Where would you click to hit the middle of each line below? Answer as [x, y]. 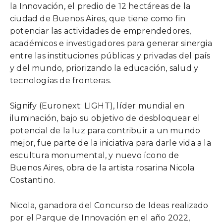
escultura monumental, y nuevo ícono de [95, 155]
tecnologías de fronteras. [60, 80]
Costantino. [33, 180]
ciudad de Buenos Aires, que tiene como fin [98, 18]
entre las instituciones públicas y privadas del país [110, 55]
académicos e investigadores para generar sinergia [111, 43]
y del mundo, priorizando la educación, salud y [104, 68]
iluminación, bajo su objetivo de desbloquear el [105, 118]
